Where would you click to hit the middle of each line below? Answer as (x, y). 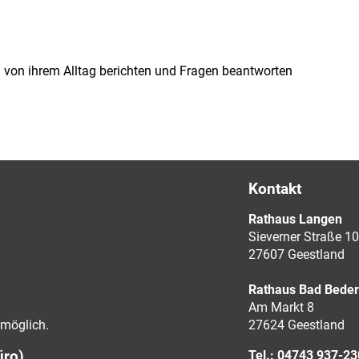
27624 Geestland (296, 325)
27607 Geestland (296, 254)
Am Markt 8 (281, 307)
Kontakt (274, 189)
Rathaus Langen (295, 219)
